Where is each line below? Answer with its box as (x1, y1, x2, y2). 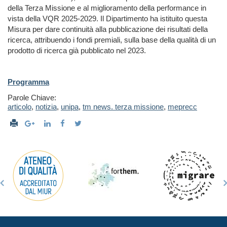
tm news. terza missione (83, 102, 164, 111)
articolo (8, 102, 31, 111)
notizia (35, 102, 57, 111)
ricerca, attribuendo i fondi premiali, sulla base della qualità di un (8, 35, 216, 45)
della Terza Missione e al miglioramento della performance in (8, 4, 206, 13)
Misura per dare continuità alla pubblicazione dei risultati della (8, 25, 208, 34)
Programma (8, 78, 49, 87)
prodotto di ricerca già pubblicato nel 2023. (8, 46, 146, 55)
